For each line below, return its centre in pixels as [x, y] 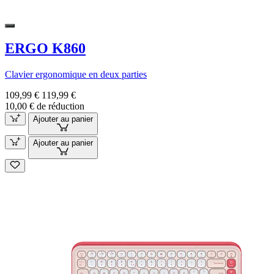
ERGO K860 [45, 48]
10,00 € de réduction [45, 106]
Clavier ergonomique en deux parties [76, 74]
